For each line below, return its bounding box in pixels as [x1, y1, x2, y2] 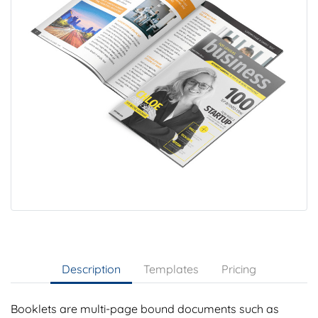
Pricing [221, 262, 256, 277]
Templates [143, 262, 199, 277]
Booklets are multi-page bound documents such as [11, 302, 279, 317]
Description [62, 262, 121, 277]
